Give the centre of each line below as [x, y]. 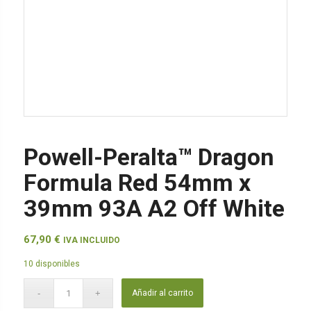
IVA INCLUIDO [91, 240]
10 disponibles [51, 264]
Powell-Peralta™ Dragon [149, 157]
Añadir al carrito [163, 293]
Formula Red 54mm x [137, 182]
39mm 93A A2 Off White [154, 208]
